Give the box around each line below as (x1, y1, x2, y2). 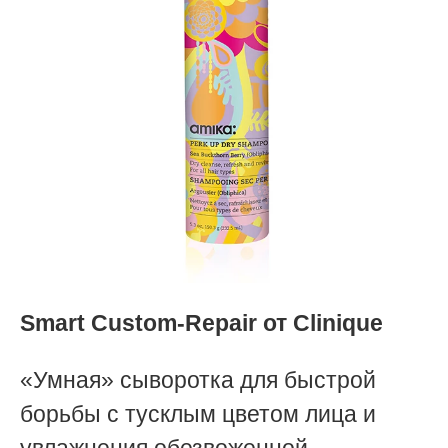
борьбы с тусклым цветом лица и (20, 400, 376, 427)
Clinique (293, 309, 389, 336)
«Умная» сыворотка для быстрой (20, 366, 376, 393)
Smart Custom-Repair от (20, 309, 293, 336)
